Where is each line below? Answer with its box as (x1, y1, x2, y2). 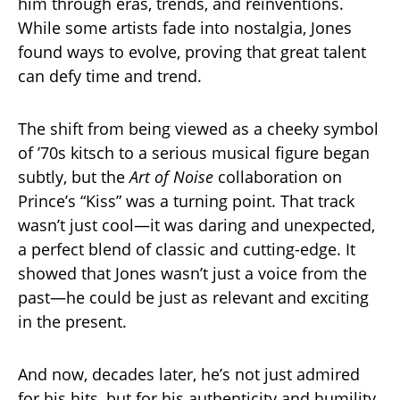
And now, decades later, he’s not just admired (18, 363, 360, 386)
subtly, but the (18, 166, 129, 188)
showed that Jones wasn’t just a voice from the (18, 262, 367, 285)
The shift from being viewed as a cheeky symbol (18, 118, 379, 140)
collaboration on (213, 166, 342, 188)
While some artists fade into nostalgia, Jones (18, 17, 352, 39)
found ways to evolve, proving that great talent (18, 41, 366, 63)
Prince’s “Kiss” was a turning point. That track (18, 190, 354, 212)
